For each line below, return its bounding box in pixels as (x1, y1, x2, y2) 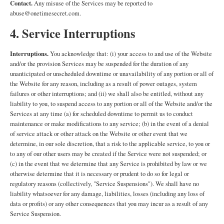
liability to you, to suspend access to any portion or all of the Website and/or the (10, 99, 212, 108)
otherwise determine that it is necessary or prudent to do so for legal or (10, 169, 189, 178)
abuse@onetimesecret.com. (10, 9, 81, 17)
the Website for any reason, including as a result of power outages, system (10, 79, 197, 88)
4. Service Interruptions (10, 24, 135, 42)
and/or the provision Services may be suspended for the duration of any (10, 59, 188, 68)
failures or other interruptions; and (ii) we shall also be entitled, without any (10, 89, 203, 98)
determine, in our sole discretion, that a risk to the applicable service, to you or (10, 139, 210, 148)
